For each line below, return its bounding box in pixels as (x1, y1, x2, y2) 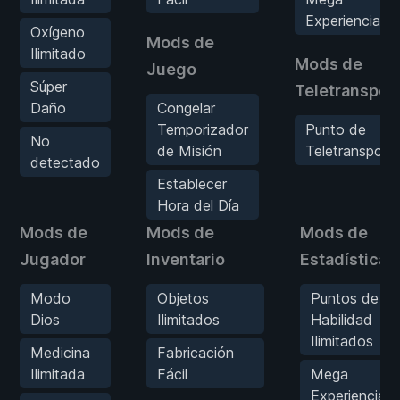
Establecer (157, 175, 227, 194)
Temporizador (157, 121, 248, 139)
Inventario (146, 250, 225, 270)
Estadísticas (300, 250, 396, 270)
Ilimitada (30, 365, 85, 384)
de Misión (157, 142, 221, 161)
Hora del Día (157, 196, 239, 215)
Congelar (157, 99, 215, 118)
